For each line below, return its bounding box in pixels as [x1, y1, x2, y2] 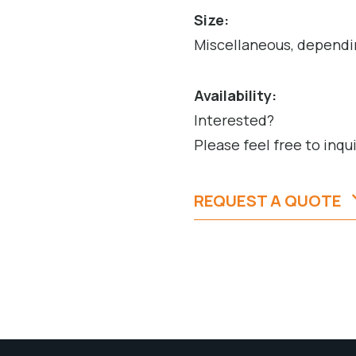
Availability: [194, 86, 277, 106]
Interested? [194, 110, 274, 130]
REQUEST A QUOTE [194, 190, 342, 212]
